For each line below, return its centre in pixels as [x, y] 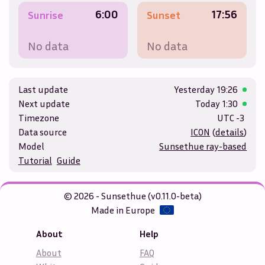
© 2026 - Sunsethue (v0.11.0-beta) [132, 196]
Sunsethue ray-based [203, 146]
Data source [42, 132]
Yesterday [195, 90]
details [230, 132]
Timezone [38, 118]
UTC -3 [231, 118]
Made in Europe [123, 210]
